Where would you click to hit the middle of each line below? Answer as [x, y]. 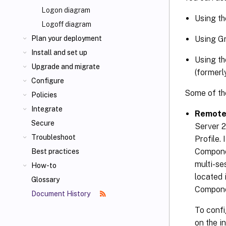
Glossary [45, 180]
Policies [44, 95]
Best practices [55, 151]
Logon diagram [66, 10]
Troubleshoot [53, 137]
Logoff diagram [66, 24]
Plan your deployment [67, 38]
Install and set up [59, 52]
